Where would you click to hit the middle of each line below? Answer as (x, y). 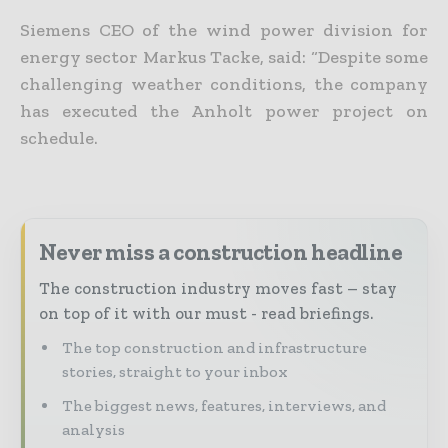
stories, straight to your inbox (175, 371)
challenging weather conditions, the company (224, 83)
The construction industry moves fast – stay (218, 287)
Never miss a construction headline (221, 251)
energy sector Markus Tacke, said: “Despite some (224, 56)
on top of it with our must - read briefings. (206, 312)
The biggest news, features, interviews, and (224, 405)
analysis (93, 429)
